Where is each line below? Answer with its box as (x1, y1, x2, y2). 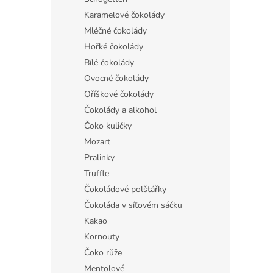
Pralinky (84, 152, 115, 163)
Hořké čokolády (84, 41, 143, 52)
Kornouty (84, 231, 119, 243)
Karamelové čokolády (84, 9, 165, 21)
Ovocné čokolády (84, 73, 149, 84)
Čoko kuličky (84, 120, 132, 132)
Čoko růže (84, 247, 122, 258)
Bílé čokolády (84, 57, 134, 68)
